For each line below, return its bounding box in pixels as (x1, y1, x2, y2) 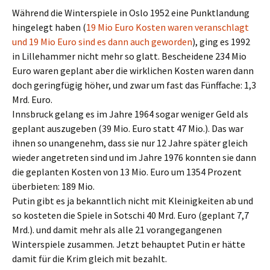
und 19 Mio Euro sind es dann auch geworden (12, 36, 192, 48)
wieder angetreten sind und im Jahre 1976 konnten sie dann (12, 151, 256, 163)
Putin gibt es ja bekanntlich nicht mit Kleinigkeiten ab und (12, 195, 253, 207)
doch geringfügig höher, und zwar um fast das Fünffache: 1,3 (12, 79, 256, 91)
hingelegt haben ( (12, 21, 86, 33)
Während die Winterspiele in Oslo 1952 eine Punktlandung (12, 7, 250, 19)
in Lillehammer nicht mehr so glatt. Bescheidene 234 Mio (12, 50, 246, 62)
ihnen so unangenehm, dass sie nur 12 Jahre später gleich (12, 137, 248, 149)
